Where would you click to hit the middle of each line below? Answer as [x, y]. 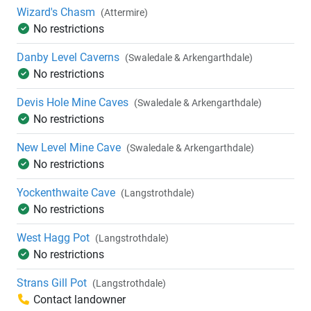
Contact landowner [79, 300]
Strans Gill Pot [52, 283]
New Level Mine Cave [69, 148]
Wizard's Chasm [56, 12]
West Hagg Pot [53, 238]
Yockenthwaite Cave [66, 193]
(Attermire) [124, 13]
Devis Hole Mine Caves [73, 103]
